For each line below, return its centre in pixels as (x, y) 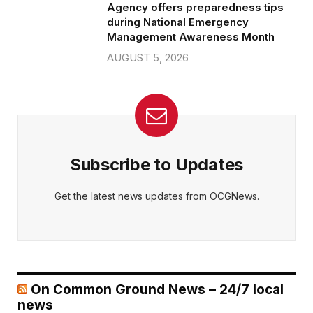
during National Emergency (178, 22)
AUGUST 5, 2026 (148, 57)
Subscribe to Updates (156, 164)
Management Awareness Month (191, 36)
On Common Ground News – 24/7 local (157, 289)
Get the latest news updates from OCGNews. (156, 196)
